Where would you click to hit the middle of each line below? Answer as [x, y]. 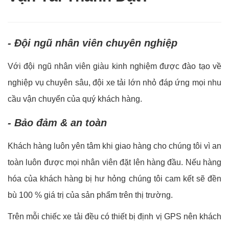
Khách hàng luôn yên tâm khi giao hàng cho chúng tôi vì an [114, 146]
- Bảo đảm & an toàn [57, 123]
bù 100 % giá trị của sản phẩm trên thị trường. [90, 195]
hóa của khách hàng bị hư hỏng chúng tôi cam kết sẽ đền [114, 179]
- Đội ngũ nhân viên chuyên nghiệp [93, 43]
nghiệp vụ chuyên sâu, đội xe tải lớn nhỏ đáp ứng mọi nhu [114, 83]
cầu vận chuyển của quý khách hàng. [75, 99]
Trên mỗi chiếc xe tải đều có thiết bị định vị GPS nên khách [114, 217]
